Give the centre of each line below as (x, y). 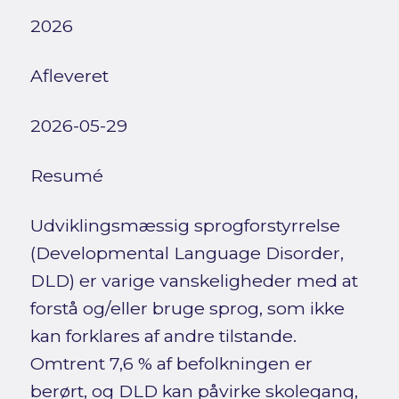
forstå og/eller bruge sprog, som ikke (187, 309)
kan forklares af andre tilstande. (163, 336)
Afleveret (69, 76)
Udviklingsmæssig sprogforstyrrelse (185, 226)
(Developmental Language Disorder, (187, 253)
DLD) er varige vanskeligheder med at (194, 281)
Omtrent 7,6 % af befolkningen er (171, 364)
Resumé (66, 176)
